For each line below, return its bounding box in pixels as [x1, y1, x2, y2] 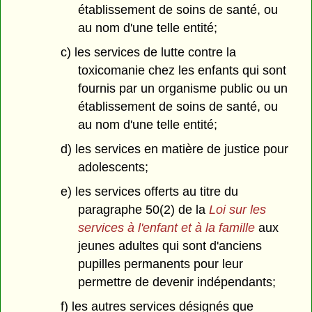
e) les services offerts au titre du [60, 184, 238, 198]
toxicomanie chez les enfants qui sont [77, 63, 286, 78]
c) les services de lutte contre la [60, 45, 236, 60]
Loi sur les [208, 202, 266, 217]
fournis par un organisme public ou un [77, 81, 288, 96]
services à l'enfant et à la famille [77, 220, 255, 235]
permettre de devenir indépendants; [77, 274, 276, 289]
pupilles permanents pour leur [77, 256, 243, 271]
